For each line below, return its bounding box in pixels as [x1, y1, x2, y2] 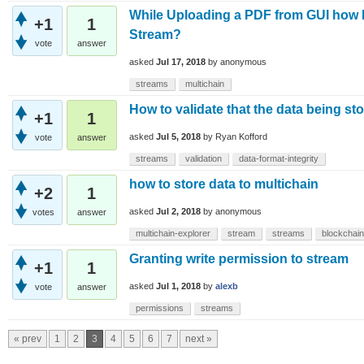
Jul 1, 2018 [156, 281, 201, 292]
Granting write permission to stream [129, 251, 349, 266]
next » [185, 332, 212, 344]
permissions [136, 302, 184, 313]
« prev [14, 332, 41, 344]
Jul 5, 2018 [156, 132, 201, 142]
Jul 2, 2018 [156, 206, 201, 217]
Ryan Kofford [215, 132, 267, 142]
